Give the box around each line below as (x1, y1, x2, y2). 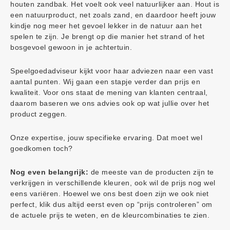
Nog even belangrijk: (10, 168, 88, 176)
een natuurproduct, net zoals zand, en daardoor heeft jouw (10, 11, 216, 19)
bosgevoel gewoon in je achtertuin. (10, 43, 132, 51)
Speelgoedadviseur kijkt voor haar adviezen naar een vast (10, 67, 213, 75)
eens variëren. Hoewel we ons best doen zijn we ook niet (10, 189, 209, 198)
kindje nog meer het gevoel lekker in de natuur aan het (10, 22, 202, 30)
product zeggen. (10, 110, 67, 118)
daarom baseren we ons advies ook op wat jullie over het (10, 99, 209, 107)
